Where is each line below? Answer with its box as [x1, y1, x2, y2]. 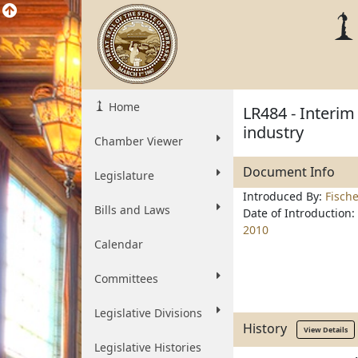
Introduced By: [243, 189, 325, 204]
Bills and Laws [94, 202, 170, 217]
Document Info [243, 163, 335, 181]
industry [243, 121, 304, 143]
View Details [304, 324, 348, 335]
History [243, 319, 296, 337]
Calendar [94, 237, 143, 252]
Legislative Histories [94, 340, 201, 355]
